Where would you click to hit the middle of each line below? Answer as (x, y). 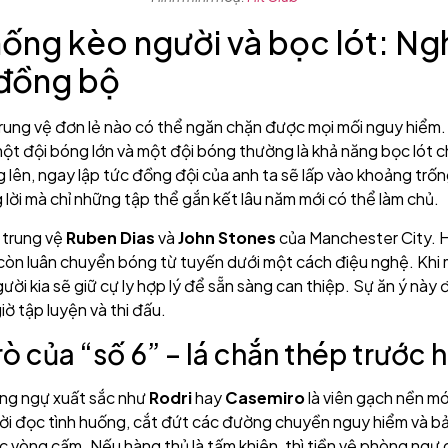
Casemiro (265, 397)
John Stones (227, 237)
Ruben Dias (110, 237)
